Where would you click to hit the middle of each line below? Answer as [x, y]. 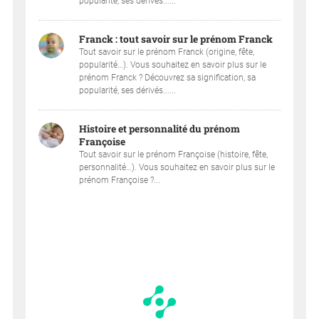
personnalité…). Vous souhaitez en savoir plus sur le [177, 167]
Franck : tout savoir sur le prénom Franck [176, 39]
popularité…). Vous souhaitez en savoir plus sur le [173, 64]
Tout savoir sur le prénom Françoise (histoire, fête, [174, 155]
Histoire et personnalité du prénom [160, 129]
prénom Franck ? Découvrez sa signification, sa [168, 77]
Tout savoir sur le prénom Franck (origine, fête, [167, 52]
